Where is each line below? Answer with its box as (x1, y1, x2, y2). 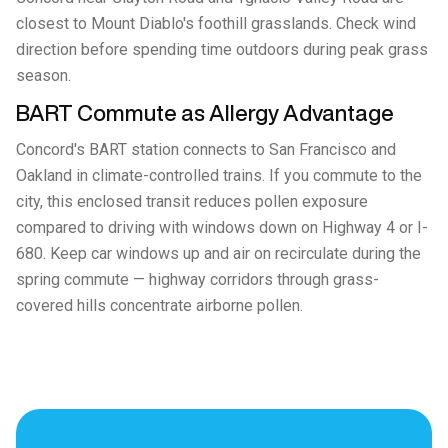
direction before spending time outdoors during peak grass (16, 40, 428, 59)
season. (16, 66, 71, 85)
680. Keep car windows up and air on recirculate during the (16, 244, 421, 263)
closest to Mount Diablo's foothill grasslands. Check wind (16, 14, 416, 33)
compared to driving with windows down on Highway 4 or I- (16, 218, 428, 237)
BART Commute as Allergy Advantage (16, 102, 394, 124)
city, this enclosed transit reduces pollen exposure (16, 192, 368, 211)
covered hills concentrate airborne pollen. (16, 296, 303, 315)
